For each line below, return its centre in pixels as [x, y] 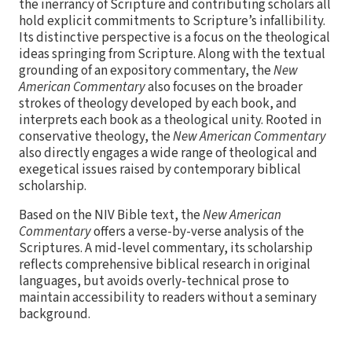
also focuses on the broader [224, 87]
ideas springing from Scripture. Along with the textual [172, 54]
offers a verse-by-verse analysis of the [198, 231]
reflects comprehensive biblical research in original [165, 264]
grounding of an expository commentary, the [146, 70]
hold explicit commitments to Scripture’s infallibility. [172, 21]
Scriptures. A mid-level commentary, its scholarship [166, 248]
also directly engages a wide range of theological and [168, 153]
